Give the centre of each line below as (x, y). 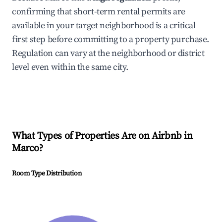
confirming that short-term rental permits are (99, 12)
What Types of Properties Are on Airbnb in (102, 136)
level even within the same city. (70, 67)
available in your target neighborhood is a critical (104, 26)
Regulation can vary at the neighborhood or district (108, 54)
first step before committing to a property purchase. (111, 40)
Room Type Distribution (47, 174)
